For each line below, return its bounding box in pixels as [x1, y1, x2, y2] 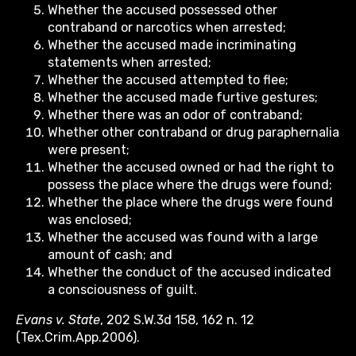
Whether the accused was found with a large [48, 230, 318, 246]
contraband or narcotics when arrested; [48, 20, 286, 36]
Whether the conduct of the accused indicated [48, 265, 331, 281]
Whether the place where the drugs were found [48, 195, 333, 211]
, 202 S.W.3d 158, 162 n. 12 [100, 312, 254, 328]
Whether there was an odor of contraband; [48, 107, 303, 123]
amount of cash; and [48, 247, 172, 263]
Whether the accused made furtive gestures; [48, 90, 318, 106]
